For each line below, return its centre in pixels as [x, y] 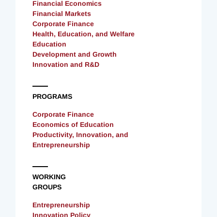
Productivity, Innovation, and [80, 134]
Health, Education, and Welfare [84, 34]
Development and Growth [75, 54]
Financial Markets [62, 13]
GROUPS [47, 187]
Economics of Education [73, 124]
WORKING [49, 177]
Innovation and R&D [66, 64]
